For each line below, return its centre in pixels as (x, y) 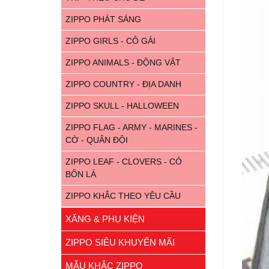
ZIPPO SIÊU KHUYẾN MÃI (120, 242)
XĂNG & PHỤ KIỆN (105, 219)
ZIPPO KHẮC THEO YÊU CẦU (123, 196)
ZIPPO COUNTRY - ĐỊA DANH (123, 84)
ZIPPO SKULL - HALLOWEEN (122, 106)
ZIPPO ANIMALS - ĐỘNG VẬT (123, 62)
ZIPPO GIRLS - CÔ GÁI (110, 41)
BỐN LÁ (81, 174)
